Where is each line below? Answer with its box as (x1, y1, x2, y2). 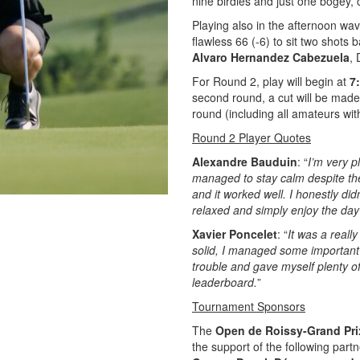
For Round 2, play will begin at (192, 73, 350, 89)
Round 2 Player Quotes (192, 129, 311, 145)
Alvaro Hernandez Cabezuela (192, 49, 350, 65)
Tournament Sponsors (192, 298, 305, 314)
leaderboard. (192, 274, 257, 290)
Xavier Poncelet (192, 226, 277, 242)
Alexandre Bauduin (192, 153, 297, 170)
